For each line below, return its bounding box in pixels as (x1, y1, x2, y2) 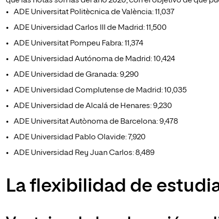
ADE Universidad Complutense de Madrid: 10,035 (14, 87, 187, 94)
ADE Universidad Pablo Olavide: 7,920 (14, 133, 146, 141)
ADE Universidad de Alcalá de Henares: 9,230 (14, 102, 172, 110)
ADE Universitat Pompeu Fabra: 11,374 (14, 40, 143, 47)
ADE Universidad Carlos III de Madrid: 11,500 (14, 24, 167, 32)
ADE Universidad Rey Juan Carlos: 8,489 (14, 149, 154, 157)
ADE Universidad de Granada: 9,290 (14, 71, 139, 79)
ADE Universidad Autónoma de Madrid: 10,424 (14, 55, 175, 63)
